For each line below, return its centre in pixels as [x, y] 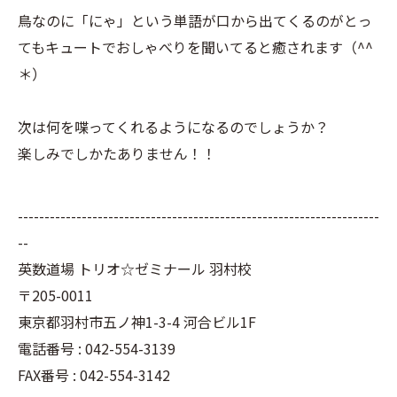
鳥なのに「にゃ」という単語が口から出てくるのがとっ [195, 20]
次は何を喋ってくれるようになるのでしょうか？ [173, 127]
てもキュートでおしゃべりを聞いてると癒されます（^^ [195, 47]
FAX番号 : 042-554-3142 [94, 375]
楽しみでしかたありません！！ [117, 153]
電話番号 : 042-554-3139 [97, 348]
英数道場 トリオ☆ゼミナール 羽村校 [135, 269]
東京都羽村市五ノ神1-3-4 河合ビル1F [137, 322]
